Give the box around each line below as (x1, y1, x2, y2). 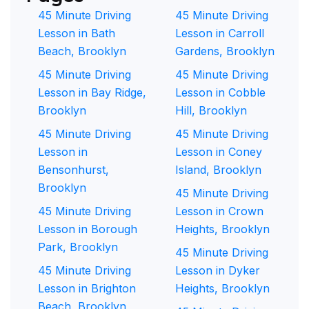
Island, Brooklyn (175, 163, 261, 177)
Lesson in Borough (38, 222, 137, 236)
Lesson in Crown (175, 204, 263, 218)
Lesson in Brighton (38, 281, 136, 295)
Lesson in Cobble (175, 86, 266, 99)
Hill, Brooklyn (175, 103, 247, 117)
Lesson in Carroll (175, 26, 264, 40)
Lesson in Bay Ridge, (38, 86, 146, 99)
